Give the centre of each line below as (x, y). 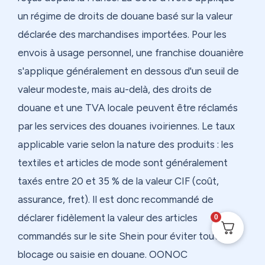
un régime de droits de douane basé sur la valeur (125, 16)
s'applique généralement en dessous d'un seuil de (128, 71)
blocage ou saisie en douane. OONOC (103, 255)
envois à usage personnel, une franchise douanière (131, 53)
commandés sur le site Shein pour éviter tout (118, 236)
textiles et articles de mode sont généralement (123, 163)
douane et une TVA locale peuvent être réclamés (128, 108)
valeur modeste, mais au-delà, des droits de (115, 90)
